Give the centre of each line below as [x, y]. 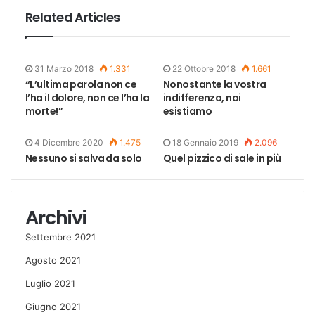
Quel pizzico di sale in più [222, 158]
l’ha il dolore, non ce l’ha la [88, 97]
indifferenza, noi [202, 97]
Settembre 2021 [60, 237]
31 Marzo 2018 [64, 68]
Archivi [56, 217]
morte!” [44, 111]
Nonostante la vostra [215, 84]
